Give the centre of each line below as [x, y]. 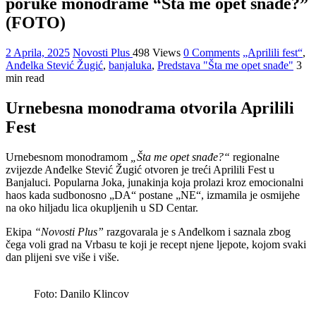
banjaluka [130, 65]
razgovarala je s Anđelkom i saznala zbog [197, 231]
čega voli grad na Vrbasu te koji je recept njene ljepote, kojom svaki [156, 244]
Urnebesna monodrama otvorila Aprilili [150, 108]
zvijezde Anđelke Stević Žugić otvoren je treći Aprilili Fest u [140, 169]
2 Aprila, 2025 [38, 52]
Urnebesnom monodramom [68, 157]
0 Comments [212, 52]
